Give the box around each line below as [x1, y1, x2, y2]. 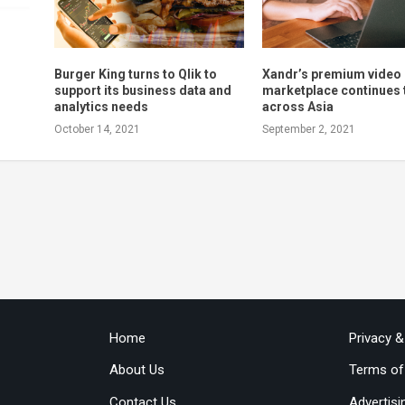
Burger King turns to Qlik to [53, 67, 217, 82]
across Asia [262, 99, 334, 115]
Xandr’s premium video [262, 67, 402, 82]
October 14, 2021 [53, 123, 140, 137]
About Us [108, 362, 165, 379]
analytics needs [53, 99, 148, 115]
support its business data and [53, 83, 231, 99]
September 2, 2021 [262, 123, 356, 137]
